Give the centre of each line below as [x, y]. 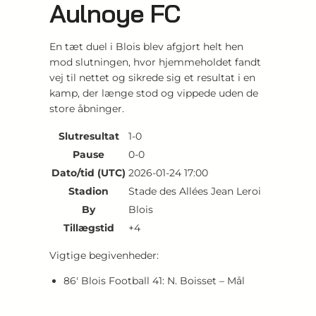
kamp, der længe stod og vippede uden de [154, 93]
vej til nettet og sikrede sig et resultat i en [152, 77]
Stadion [89, 191]
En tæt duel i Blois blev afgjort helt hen [146, 46]
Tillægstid [89, 227]
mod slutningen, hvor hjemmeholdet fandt [155, 62]
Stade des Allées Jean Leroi [195, 191]
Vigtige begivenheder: [104, 255]
